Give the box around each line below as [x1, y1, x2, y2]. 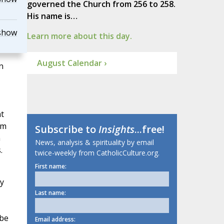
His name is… [26, 10, 77, 22]
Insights [98, 122, 134, 136]
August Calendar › [36, 57, 106, 69]
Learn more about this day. [26, 30, 132, 42]
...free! [134, 122, 164, 136]
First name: [34, 162, 66, 171]
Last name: [34, 188, 66, 197]
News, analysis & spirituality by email [34, 137, 154, 147]
